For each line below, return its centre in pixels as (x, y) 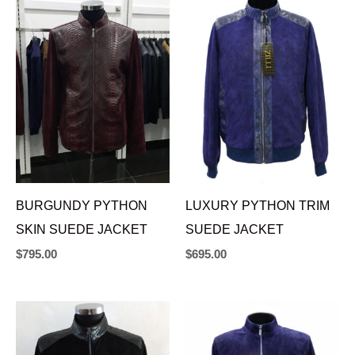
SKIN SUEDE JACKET (82, 229)
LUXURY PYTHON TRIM (258, 206)
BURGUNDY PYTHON (82, 206)
